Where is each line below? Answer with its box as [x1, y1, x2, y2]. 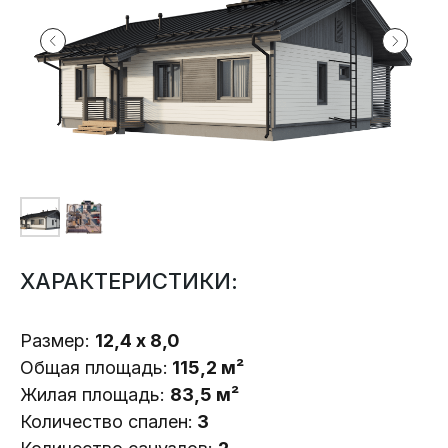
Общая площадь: [20, 357, 168, 379]
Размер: [20, 330, 95, 352]
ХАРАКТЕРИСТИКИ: [20, 268, 238, 295]
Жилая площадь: [20, 384, 170, 406]
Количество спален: [20, 411, 193, 433]
